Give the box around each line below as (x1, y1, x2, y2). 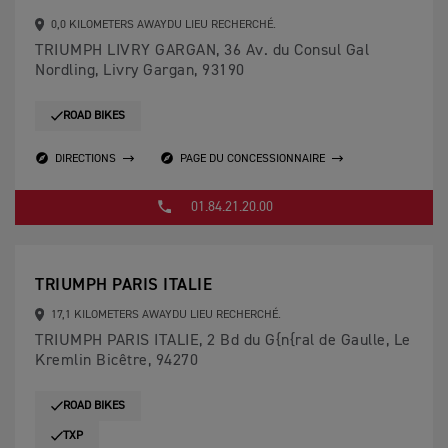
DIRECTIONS (55, 152, 116, 165)
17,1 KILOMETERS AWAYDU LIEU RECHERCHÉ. (47, 309, 281, 321)
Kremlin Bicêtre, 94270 (35, 353, 198, 369)
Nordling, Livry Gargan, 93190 (35, 63, 245, 79)
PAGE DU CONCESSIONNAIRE (180, 152, 325, 165)
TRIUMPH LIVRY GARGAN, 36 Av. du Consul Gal (35, 43, 369, 59)
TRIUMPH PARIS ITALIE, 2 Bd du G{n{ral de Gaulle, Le (35, 333, 411, 349)
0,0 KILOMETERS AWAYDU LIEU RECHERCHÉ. (47, 19, 276, 31)
